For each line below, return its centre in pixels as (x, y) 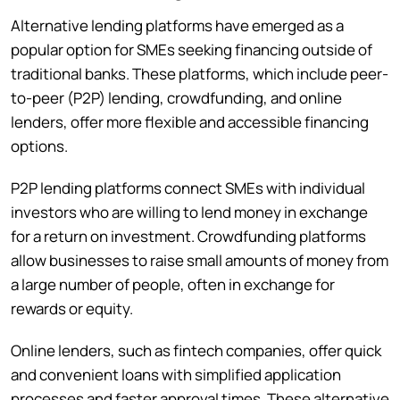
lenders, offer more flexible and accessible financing (190, 121)
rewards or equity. (72, 308)
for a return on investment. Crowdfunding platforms (188, 236)
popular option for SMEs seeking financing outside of (192, 49)
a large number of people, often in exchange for (173, 284)
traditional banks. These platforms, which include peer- (200, 73)
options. (39, 146)
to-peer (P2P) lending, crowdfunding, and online (176, 97)
